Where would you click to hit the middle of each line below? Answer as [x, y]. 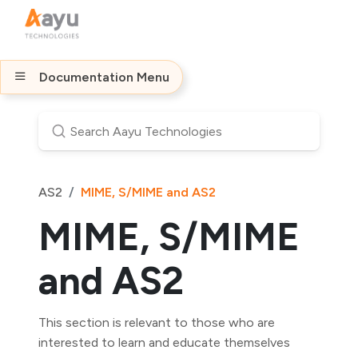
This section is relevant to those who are [157, 322]
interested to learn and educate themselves [164, 342]
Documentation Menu [104, 77]
